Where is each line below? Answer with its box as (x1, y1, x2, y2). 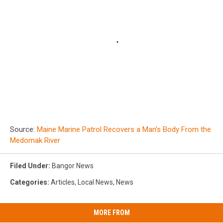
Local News (78, 178, 113, 187)
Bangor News (52, 162, 94, 170)
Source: (10, 125, 37, 134)
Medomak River (10, 136, 60, 145)
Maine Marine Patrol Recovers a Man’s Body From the (37, 125, 211, 134)
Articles (51, 178, 75, 187)
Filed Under (10, 162, 48, 170)
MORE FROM (93, 209, 130, 217)
